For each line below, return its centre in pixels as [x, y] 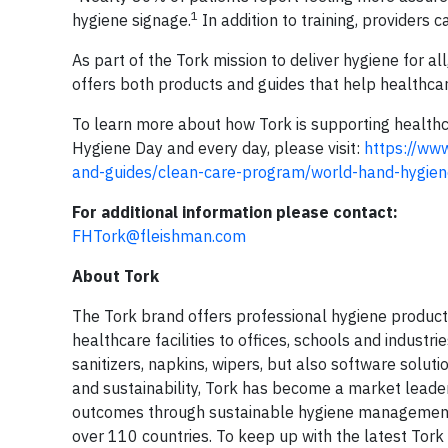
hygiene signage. [131, 20]
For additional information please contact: [235, 212]
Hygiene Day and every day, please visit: [218, 148]
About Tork [115, 276]
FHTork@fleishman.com [159, 236]
